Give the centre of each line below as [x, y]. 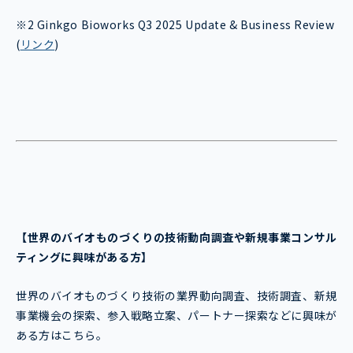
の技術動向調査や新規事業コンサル [245, 237]
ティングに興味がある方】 [91, 256]
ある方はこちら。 [62, 334]
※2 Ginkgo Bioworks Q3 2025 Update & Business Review [175, 24]
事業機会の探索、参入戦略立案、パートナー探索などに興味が [176, 315]
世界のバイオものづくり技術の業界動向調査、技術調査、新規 [176, 295]
